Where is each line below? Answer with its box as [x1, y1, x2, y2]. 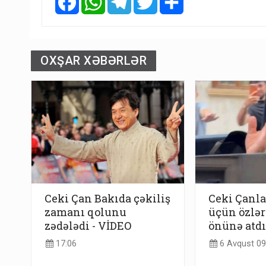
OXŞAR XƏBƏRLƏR [40, 53, 147, 68]
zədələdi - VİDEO [45, 218, 131, 233]
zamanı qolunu [45, 204, 126, 219]
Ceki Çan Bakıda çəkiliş [45, 191, 170, 205]
